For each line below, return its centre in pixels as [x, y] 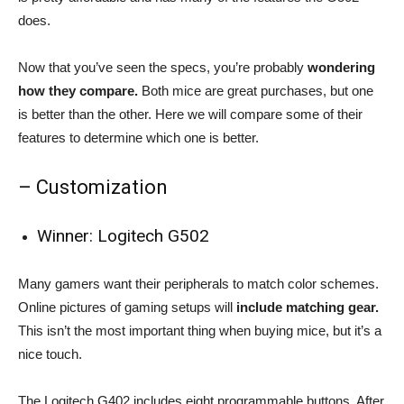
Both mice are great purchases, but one [256, 90]
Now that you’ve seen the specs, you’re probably [161, 67]
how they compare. [78, 90]
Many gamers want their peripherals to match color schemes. [198, 283]
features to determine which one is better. [138, 137]
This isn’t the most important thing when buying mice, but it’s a [200, 330]
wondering [340, 67]
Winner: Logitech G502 [123, 235]
